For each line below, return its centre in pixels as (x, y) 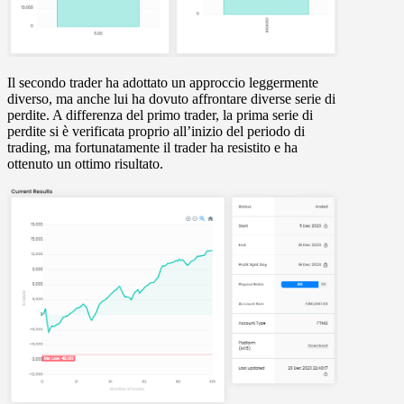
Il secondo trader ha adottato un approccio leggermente (163, 82)
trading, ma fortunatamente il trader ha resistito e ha (152, 147)
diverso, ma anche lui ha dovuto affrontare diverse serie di (171, 98)
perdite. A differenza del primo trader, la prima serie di (160, 115)
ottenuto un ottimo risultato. (85, 163)
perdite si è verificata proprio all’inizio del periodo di (156, 131)
